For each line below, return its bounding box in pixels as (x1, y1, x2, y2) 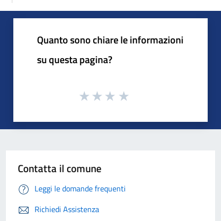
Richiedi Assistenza (35, 203, 99, 215)
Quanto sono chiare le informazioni (37, 32, 184, 48)
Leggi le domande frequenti (35, 182, 126, 194)
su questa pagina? (37, 52, 112, 68)
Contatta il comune (18, 160, 102, 176)
